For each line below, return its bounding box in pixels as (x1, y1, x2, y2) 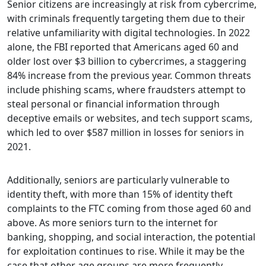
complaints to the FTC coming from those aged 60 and (7, 201, 251, 215)
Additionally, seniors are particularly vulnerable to (7, 173, 230, 186)
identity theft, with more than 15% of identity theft (7, 187, 233, 201)
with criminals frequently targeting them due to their (7, 11, 245, 25)
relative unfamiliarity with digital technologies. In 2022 (7, 26, 250, 39)
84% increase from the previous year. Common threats (7, 68, 251, 82)
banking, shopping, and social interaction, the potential (7, 230, 255, 243)
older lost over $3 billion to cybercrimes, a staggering (7, 54, 246, 68)
